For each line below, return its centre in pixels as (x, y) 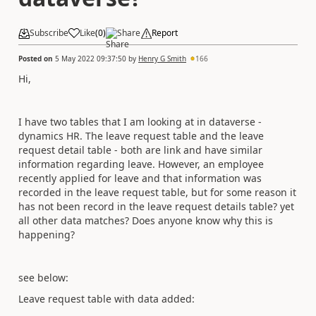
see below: (43, 277)
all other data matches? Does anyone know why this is (146, 220)
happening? (48, 234)
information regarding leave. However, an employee (141, 164)
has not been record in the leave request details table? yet (156, 206)
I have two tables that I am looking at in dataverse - (140, 121)
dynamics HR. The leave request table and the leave (141, 135)
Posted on (37, 58)
